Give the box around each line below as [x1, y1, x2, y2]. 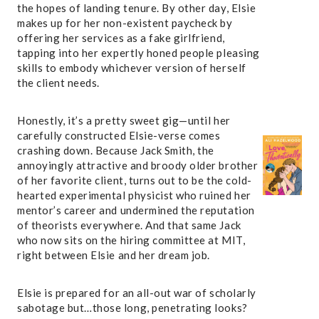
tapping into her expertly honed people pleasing [17, 46, 260, 59]
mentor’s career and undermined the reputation [17, 203, 255, 216]
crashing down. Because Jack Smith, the [17, 143, 214, 157]
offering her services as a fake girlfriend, [17, 31, 225, 44]
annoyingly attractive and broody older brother [17, 158, 258, 172]
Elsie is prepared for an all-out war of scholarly [17, 286, 256, 299]
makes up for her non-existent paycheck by [17, 16, 233, 29]
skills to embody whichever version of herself [17, 61, 246, 74]
